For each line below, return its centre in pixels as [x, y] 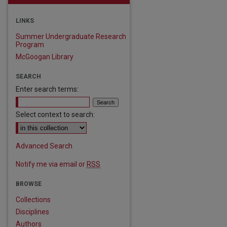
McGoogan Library [45, 57]
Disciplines [32, 212]
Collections [33, 200]
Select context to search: [55, 115]
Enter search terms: [47, 89]
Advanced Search [44, 146]
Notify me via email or [51, 164]
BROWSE [29, 184]
